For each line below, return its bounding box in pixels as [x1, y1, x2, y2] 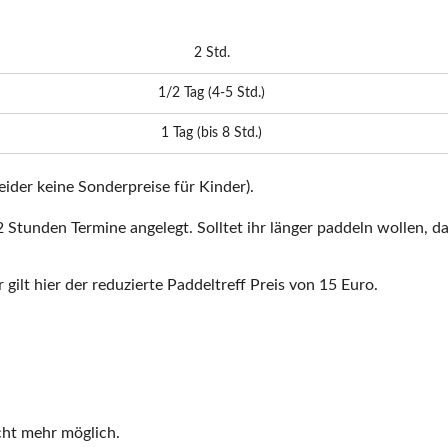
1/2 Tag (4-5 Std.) [158, 86, 265, 100]
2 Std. [193, 46, 230, 60]
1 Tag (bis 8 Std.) [161, 126, 262, 140]
